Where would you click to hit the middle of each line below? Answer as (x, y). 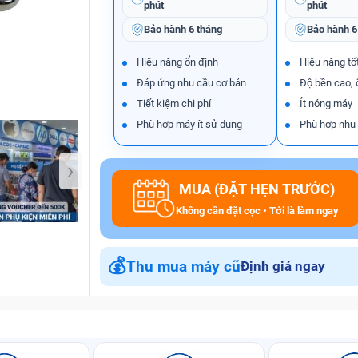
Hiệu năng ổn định (177, 62)
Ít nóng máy (326, 103)
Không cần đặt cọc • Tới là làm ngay (257, 210)
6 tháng (205, 29)
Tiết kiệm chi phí (173, 103)
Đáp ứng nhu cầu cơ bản (191, 83)
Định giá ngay (283, 266)
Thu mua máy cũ (183, 266)
